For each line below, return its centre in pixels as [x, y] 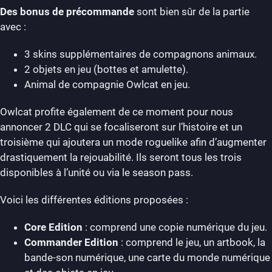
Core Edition [53, 227]
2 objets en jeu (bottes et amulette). [106, 69]
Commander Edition [71, 242]
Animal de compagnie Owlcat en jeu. [107, 84]
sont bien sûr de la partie [192, 11]
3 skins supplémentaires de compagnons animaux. [141, 54]
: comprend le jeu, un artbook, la [192, 242]
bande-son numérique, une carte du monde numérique [147, 257]
